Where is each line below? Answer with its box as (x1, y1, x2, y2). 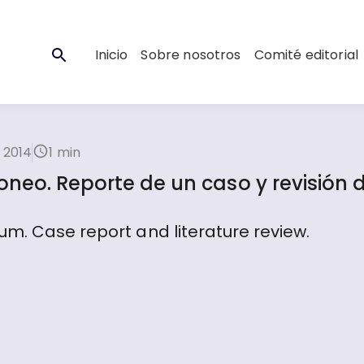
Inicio (94, 45, 128, 64)
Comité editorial (253, 45, 358, 64)
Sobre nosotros (141, 45, 241, 64)
